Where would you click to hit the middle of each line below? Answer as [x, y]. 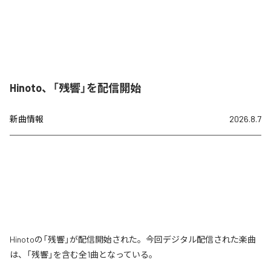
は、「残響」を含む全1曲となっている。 [83, 255]
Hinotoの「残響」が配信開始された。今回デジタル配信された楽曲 [133, 240]
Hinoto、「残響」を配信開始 [75, 88]
